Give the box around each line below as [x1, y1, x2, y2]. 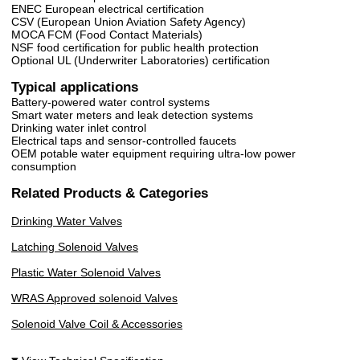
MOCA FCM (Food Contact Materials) [11, 28, 202, 42]
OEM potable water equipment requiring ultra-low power [11, 147, 296, 161]
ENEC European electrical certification [11, 2, 204, 16]
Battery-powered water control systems [11, 96, 210, 109]
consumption [11, 160, 76, 174]
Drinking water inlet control [11, 121, 146, 135]
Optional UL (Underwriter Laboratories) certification [11, 54, 270, 67]
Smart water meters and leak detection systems [11, 108, 253, 122]
